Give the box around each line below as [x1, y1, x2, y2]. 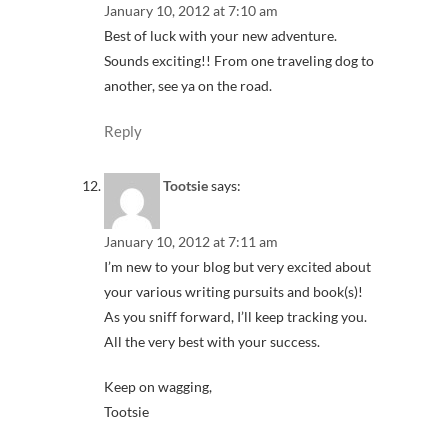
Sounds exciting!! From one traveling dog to [104, 52, 374, 70]
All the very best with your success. [104, 332, 320, 350]
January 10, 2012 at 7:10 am [104, 2, 278, 20]
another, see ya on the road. [104, 77, 272, 95]
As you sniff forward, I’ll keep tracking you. [104, 307, 367, 325]
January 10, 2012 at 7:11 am [104, 232, 278, 250]
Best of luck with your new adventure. [104, 27, 337, 45]
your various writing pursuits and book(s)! [104, 282, 363, 300]
